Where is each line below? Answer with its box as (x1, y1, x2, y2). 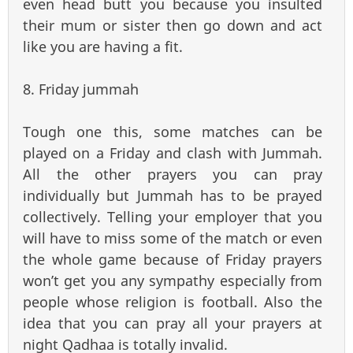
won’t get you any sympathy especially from (23, 271, 322, 291)
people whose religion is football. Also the (23, 292, 322, 312)
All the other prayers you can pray (23, 165, 322, 184)
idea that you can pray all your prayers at (23, 314, 322, 333)
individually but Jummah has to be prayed (23, 186, 322, 206)
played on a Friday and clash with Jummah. (23, 143, 322, 163)
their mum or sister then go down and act (23, 16, 322, 35)
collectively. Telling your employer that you (23, 207, 322, 227)
